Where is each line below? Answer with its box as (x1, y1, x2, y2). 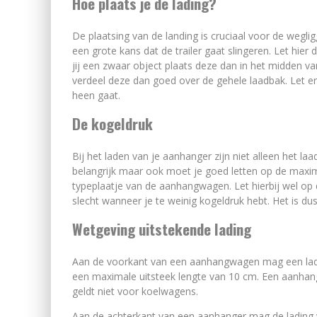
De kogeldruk (72, 113, 153, 134)
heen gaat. (72, 88, 123, 102)
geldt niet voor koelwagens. (72, 284, 201, 298)
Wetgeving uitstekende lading (72, 218, 251, 240)
